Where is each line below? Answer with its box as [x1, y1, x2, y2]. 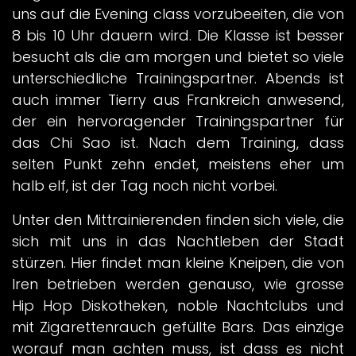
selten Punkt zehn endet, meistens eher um [12, 154, 344, 175]
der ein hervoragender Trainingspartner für [12, 111, 344, 132]
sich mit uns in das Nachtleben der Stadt [12, 231, 344, 252]
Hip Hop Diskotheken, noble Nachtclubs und [12, 296, 344, 316]
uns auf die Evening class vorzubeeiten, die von [12, 4, 344, 25]
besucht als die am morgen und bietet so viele [12, 47, 344, 68]
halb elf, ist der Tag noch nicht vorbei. [12, 176, 277, 196]
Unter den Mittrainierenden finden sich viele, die [12, 210, 344, 230]
